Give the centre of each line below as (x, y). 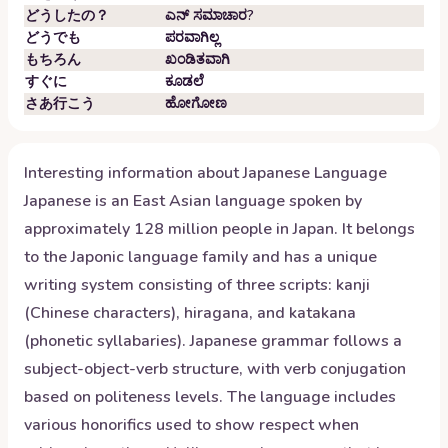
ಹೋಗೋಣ (196, 103)
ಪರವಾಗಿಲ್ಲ (192, 37)
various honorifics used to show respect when (191, 425)
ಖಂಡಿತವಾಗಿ (197, 59)
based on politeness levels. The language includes (210, 397)
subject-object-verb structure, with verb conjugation (215, 369)
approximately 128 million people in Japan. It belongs (219, 229)
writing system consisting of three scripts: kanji (197, 285)
